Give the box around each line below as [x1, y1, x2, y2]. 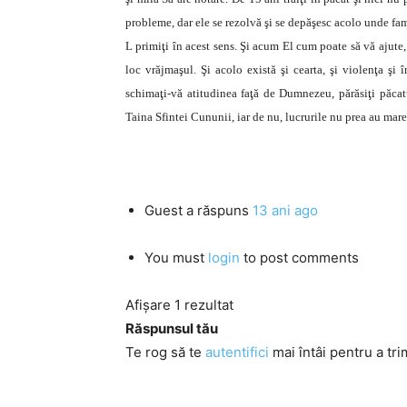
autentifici [205, 343, 269, 361]
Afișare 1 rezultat [125, 296, 233, 313]
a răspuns [183, 202, 253, 219]
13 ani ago [253, 202, 318, 219]
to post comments [240, 249, 359, 266]
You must [144, 249, 208, 266]
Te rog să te [125, 343, 205, 361]
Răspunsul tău [125, 320, 218, 337]
